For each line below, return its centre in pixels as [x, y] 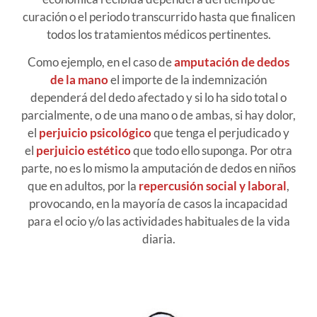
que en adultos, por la [83, 186]
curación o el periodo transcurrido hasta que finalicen [158, 16]
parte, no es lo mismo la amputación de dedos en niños [158, 168]
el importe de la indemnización [188, 80]
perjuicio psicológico [95, 133]
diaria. [158, 239]
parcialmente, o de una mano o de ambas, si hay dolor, [158, 115]
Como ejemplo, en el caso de [101, 62]
